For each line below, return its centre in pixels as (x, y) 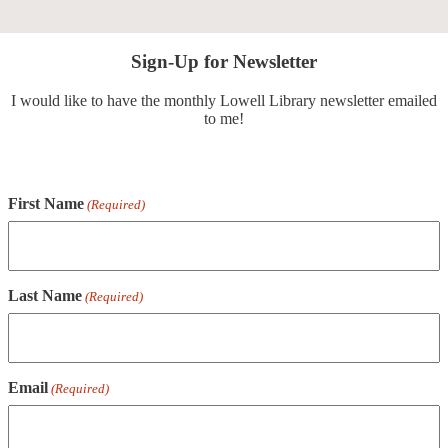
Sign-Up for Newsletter (224, 62)
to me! (224, 118)
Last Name (45, 295)
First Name (46, 203)
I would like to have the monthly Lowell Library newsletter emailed (224, 100)
